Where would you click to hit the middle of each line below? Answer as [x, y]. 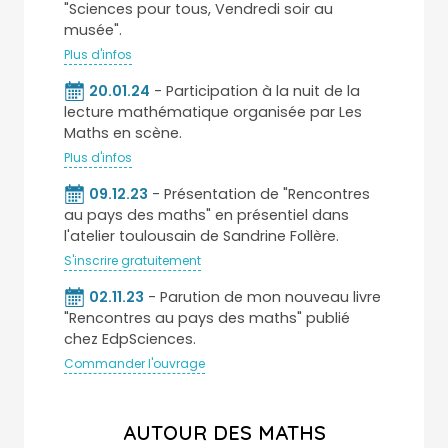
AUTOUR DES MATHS [224, 432]
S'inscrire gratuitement [132, 260]
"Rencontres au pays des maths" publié [207, 317]
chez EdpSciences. [130, 338]
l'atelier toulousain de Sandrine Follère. [201, 235]
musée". [93, 29]
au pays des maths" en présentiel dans [206, 214]
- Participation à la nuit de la [255, 90]
